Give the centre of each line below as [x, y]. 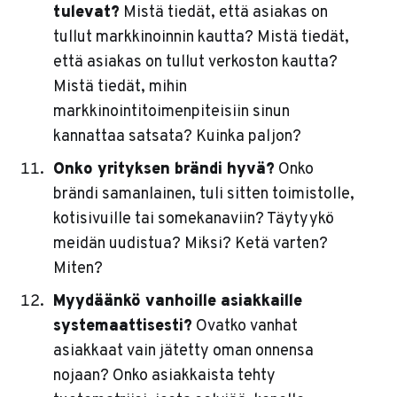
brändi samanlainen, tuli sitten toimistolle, [203, 195]
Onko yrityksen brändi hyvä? [163, 170]
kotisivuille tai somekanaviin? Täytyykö [193, 220]
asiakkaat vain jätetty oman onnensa [183, 352]
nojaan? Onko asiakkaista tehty [164, 377]
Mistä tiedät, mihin [120, 88]
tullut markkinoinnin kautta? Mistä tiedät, [201, 38]
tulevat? [86, 13]
